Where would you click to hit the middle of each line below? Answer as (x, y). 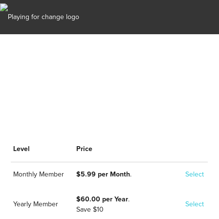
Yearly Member (36, 204)
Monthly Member (39, 175)
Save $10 (90, 210)
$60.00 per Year (102, 199)
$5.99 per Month (103, 175)
